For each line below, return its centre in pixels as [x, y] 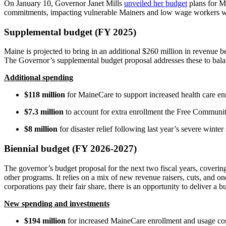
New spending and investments [57, 203]
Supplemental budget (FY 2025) [70, 32]
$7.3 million [44, 112]
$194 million [45, 220]
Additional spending [39, 78]
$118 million [45, 95]
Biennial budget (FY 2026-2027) [70, 148]
